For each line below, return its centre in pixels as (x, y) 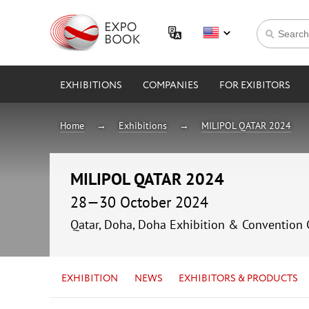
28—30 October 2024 (139, 202)
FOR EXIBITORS (255, 86)
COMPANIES (171, 86)
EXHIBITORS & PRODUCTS (239, 278)
